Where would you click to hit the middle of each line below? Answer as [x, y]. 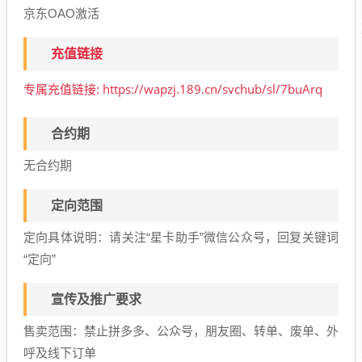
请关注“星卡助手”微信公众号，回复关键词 [224, 237]
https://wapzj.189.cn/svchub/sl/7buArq [213, 88]
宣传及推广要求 [96, 299]
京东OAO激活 [61, 13]
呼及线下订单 [60, 352]
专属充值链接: [63, 89]
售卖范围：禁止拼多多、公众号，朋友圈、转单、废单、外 [181, 330]
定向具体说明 [61, 237]
